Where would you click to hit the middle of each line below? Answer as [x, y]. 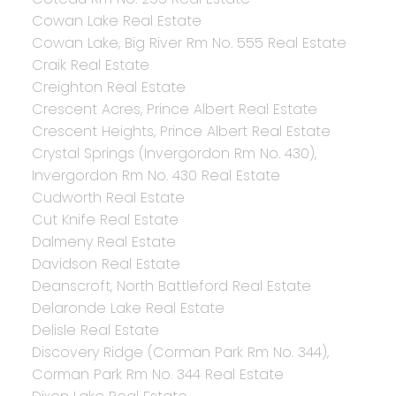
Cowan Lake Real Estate [116, 21]
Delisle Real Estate [95, 331]
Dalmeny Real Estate [103, 242]
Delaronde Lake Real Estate [128, 308]
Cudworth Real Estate [108, 198]
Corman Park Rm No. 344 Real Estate [157, 375]
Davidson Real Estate [106, 264]
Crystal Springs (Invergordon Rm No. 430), [174, 154]
